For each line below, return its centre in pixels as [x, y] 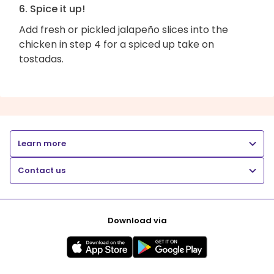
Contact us [42, 170]
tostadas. [41, 59]
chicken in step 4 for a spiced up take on [117, 44]
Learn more [42, 143]
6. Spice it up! [52, 9]
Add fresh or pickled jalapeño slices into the [124, 29]
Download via [137, 220]
